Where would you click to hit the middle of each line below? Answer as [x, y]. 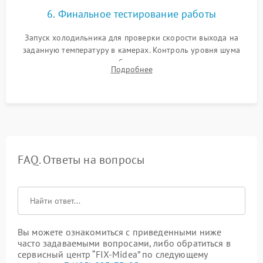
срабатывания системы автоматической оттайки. [131, 75]
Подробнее [131, 69]
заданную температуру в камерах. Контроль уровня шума [131, 50]
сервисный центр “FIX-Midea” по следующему [113, 254]
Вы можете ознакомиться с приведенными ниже [120, 232]
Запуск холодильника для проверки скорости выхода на [131, 38]
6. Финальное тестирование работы [131, 14]
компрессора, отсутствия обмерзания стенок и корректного [131, 62]
